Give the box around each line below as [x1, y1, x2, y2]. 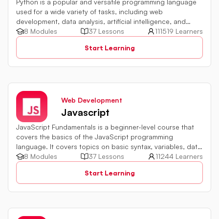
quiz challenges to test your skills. [16, 162, 123, 171]
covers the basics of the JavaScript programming [16, 132, 173, 141]
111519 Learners [155, 27, 203, 36]
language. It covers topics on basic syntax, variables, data [16, 142, 201, 151]
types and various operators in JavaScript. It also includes [16, 152, 201, 161]
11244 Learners [155, 152, 203, 161]
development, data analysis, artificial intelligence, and [16, 17, 186, 26]
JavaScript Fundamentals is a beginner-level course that [16, 123, 194, 131]
